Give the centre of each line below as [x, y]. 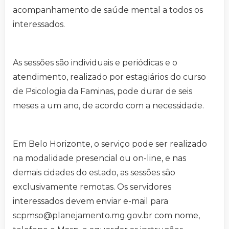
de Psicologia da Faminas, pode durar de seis [102, 91]
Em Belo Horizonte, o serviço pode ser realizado [110, 144]
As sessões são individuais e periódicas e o [95, 62]
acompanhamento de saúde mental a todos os [108, 10]
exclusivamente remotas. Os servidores [92, 187]
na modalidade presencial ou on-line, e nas [99, 158]
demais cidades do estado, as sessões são [94, 172]
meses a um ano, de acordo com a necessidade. [108, 105]
